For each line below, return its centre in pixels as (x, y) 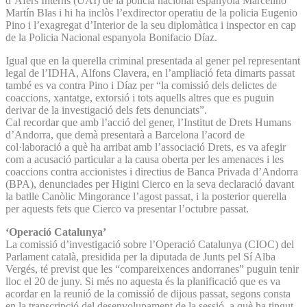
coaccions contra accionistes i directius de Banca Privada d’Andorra (152, 171)
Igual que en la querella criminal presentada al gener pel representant (153, 60)
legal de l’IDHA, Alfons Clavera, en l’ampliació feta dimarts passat (150, 73)
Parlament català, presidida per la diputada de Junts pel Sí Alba (140, 256)
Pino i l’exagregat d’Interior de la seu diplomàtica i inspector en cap (151, 25)
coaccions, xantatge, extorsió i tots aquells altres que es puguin (140, 97)
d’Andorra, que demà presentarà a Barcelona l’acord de (125, 134)
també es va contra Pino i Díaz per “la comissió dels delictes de (141, 85)
